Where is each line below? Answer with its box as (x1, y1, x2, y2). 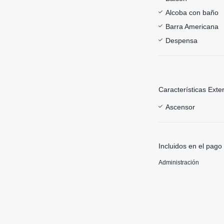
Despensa (165, 36, 197, 44)
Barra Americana (165, 22, 218, 30)
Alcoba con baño (165, 8, 218, 16)
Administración (158, 158, 199, 166)
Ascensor (165, 102, 195, 111)
